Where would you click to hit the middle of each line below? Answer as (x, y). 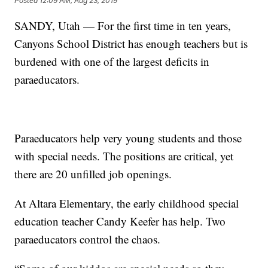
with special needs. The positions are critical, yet (124, 156)
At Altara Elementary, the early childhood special (127, 203)
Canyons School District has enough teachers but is (131, 44)
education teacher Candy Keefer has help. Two (120, 221)
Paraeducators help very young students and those (128, 138)
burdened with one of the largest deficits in (112, 62)
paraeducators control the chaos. (88, 239)
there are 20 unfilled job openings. (93, 174)
